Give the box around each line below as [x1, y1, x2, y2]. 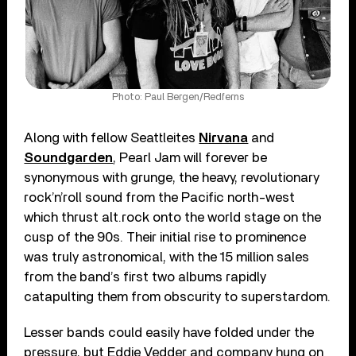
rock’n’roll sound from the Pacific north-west [24, 190, 296, 204]
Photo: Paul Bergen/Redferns [111, 91, 244, 103]
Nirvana [199, 130, 249, 145]
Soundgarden [24, 150, 114, 164]
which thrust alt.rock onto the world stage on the [24, 210, 322, 224]
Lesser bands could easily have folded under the [24, 325, 315, 339]
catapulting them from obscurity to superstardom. [24, 289, 331, 304]
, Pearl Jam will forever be [113, 150, 268, 164]
